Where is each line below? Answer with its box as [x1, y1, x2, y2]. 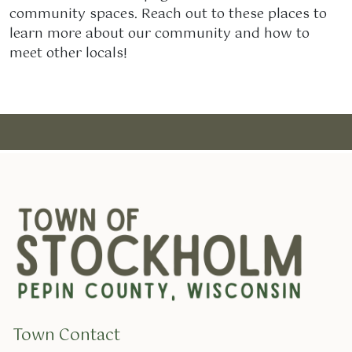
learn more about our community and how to [9, 22, 310, 45]
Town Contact [13, 323, 120, 350]
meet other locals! [9, 42, 127, 64]
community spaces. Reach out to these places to [9, 2, 327, 25]
